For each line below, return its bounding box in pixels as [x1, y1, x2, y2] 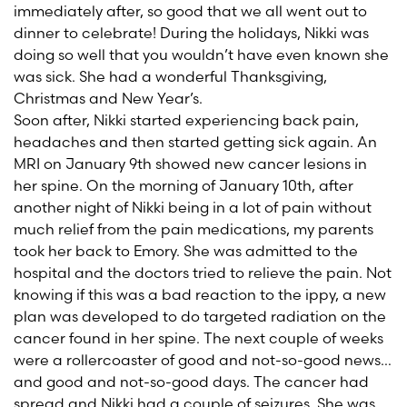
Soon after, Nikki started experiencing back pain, [14, 111, 359, 129]
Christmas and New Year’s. [14, 89, 203, 107]
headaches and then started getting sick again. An [14, 133, 377, 151]
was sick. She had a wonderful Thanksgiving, [14, 67, 327, 85]
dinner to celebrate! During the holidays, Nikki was [14, 24, 369, 42]
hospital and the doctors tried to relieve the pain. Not [14, 263, 392, 282]
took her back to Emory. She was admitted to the [14, 242, 358, 260]
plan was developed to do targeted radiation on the [14, 307, 386, 325]
